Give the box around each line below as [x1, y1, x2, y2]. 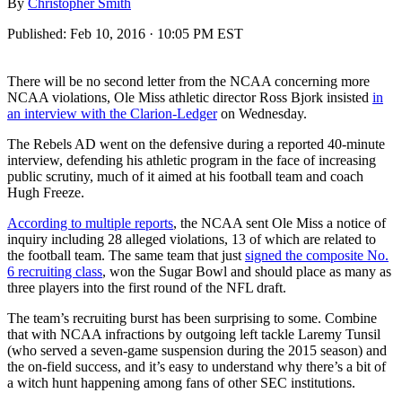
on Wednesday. [217, 105, 307, 121]
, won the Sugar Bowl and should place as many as [102, 263, 391, 279]
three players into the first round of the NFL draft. [7, 279, 286, 295]
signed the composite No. [245, 247, 389, 263]
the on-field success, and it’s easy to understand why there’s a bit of [7, 358, 386, 374]
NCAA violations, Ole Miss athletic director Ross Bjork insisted [7, 89, 372, 105]
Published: [7, 25, 70, 41]
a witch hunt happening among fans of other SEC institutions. [7, 374, 355, 390]
